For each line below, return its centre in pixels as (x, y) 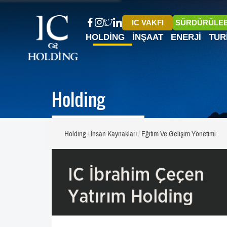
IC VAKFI (147, 23)
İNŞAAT (148, 37)
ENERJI (186, 37)
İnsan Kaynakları (114, 134)
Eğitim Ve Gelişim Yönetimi (179, 134)
